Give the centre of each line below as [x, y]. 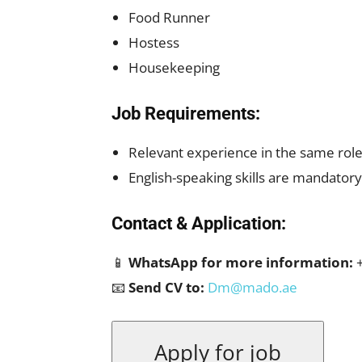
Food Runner [169, 17]
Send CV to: [166, 287]
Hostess [154, 42]
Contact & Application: [199, 223]
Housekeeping [174, 67]
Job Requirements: [186, 114]
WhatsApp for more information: [241, 262]
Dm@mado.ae [253, 287]
